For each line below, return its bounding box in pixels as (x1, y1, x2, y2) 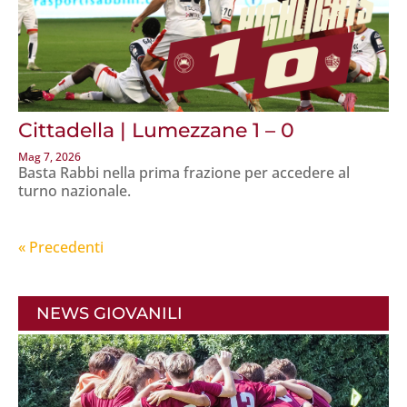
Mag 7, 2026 (18, 149, 81, 165)
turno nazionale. (18, 181, 131, 202)
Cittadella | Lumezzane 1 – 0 (18, 118, 294, 144)
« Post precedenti (104, 237, 223, 258)
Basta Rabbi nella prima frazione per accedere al (18, 163, 350, 184)
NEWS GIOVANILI (36, 303, 183, 324)
